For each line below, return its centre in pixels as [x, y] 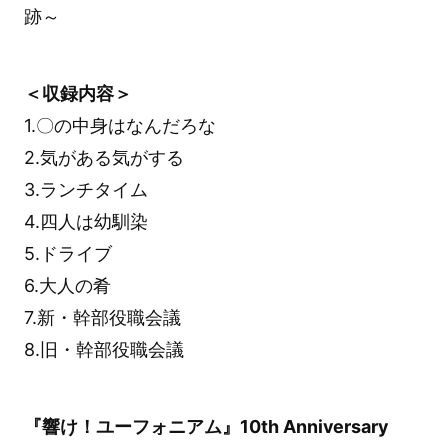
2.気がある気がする [103, 157]
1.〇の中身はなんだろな [119, 125]
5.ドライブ [67, 253]
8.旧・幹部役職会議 [103, 349]
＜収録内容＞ [77, 93]
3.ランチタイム [85, 189]
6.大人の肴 [67, 285]
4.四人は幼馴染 [85, 221]
